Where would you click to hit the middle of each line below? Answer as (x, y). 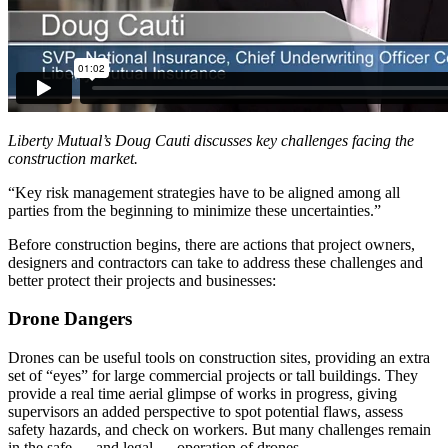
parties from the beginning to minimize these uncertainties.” (194, 210)
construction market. (73, 158)
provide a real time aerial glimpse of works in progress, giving (202, 394)
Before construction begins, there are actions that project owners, (211, 244)
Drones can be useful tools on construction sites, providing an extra (219, 358)
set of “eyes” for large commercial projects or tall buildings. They (213, 376)
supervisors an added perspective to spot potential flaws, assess (205, 412)
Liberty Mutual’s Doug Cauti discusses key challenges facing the (211, 140)
